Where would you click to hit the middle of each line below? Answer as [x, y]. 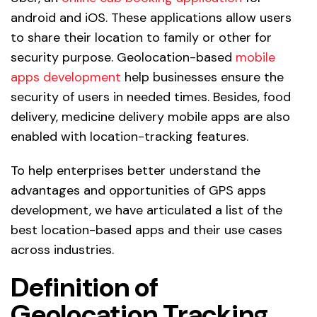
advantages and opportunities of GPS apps [138, 191]
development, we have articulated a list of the [146, 211]
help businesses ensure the [202, 77]
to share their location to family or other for [141, 38]
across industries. [62, 250]
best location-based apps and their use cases [146, 230]
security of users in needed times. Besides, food [151, 97]
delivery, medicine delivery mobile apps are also [150, 117]
